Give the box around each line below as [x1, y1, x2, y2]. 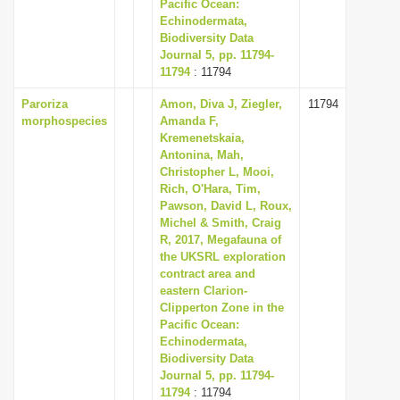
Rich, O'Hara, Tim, [160, 182, 261, 196]
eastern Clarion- [160, 284, 247, 297]
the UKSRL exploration [160, 250, 286, 263]
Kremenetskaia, [160, 131, 245, 145]
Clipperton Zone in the [160, 301, 284, 314]
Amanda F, [160, 114, 219, 128]
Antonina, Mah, [160, 148, 244, 162]
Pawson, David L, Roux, [160, 199, 292, 212]
